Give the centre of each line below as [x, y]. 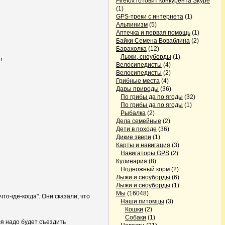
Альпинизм [132, 25]
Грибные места [138, 81]
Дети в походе [136, 129]
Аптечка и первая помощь [153, 33]
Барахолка [131, 49]
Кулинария [132, 161]
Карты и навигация [143, 145]
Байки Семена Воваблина [153, 41]
